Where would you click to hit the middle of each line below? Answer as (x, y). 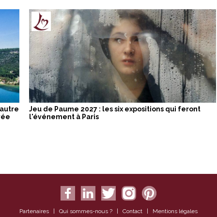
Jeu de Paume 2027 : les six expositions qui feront (115, 109)
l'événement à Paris (64, 116)
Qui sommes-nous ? (86, 211)
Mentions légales (175, 211)
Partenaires (34, 211)
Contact (132, 211)
